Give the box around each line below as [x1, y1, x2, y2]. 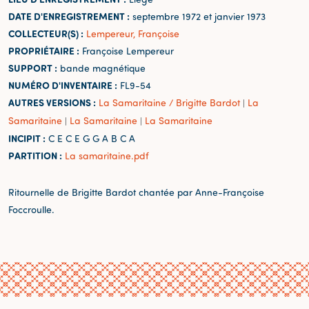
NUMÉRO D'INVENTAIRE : [8, 78, 117, 92]
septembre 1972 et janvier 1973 [130, 10, 266, 22]
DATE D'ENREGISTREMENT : [8, 9, 130, 23]
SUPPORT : [8, 61, 57, 74]
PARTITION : [8, 148, 62, 162]
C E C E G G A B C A [46, 132, 135, 144]
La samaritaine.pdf [65, 149, 149, 161]
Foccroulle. [8, 203, 54, 215]
